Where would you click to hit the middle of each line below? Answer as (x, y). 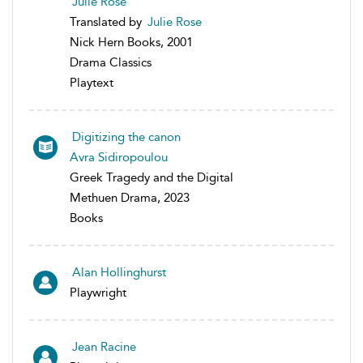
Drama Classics (111, 63)
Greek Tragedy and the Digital (152, 178)
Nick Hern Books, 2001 (131, 43)
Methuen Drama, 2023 (130, 198)
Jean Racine (104, 347)
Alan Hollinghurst (119, 273)
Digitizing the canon (126, 137)
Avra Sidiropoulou (119, 158)
